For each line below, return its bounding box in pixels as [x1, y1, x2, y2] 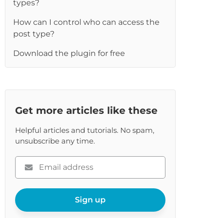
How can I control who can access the [13, 18, 160, 27]
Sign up [75, 195, 106, 204]
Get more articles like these [15, 105, 158, 116]
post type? [13, 29, 55, 38]
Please [15, 157, 40, 166]
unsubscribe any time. [15, 136, 95, 145]
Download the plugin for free [13, 49, 126, 58]
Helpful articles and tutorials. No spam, [15, 126, 155, 135]
